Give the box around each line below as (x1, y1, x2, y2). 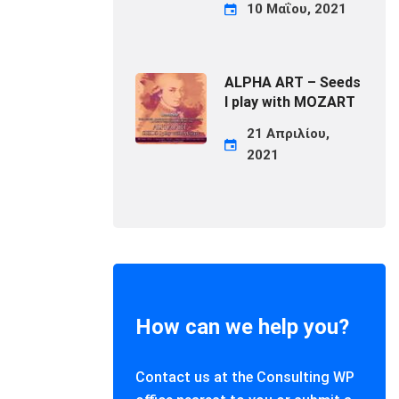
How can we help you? (135, 314, 349, 339)
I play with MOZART (224, 94, 355, 110)
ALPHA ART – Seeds (224, 74, 361, 91)
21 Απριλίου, (247, 126, 330, 142)
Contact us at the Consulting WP (135, 369, 354, 386)
